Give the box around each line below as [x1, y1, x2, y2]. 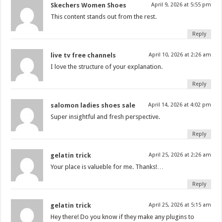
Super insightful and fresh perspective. [51, 112, 161, 120]
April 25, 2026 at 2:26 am [148, 151, 211, 158]
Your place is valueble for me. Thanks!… [51, 163, 164, 170]
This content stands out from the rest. [51, 12, 157, 20]
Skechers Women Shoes [51, 1, 127, 9]
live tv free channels [51, 51, 116, 59]
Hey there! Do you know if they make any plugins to [51, 213, 195, 221]
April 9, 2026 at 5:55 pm [151, 1, 211, 8]
